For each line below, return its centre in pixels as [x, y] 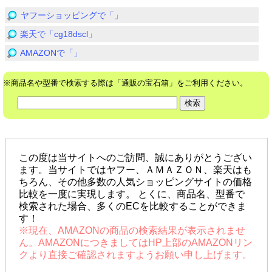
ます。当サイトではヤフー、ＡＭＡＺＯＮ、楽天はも [136, 169]
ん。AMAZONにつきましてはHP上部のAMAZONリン [136, 242]
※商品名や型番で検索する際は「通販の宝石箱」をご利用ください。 [125, 83]
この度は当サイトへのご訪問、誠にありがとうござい [136, 157]
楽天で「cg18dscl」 [58, 34]
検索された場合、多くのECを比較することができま [133, 206]
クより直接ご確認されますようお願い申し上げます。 [136, 254]
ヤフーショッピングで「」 [72, 15]
